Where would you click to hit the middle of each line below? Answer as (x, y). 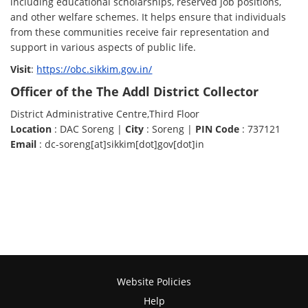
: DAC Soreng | (89, 129)
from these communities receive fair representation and (140, 32)
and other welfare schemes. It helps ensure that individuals (148, 17)
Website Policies (154, 282)
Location (31, 129)
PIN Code (218, 129)
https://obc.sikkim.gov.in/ (95, 69)
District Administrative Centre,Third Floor (105, 114)
